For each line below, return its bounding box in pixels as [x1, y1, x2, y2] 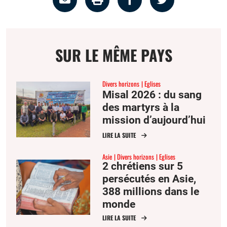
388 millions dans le [102, 185, 199, 198]
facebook [141, 22, 188, 35]
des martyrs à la [102, 101, 179, 113]
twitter [174, 22, 205, 35]
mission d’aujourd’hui [102, 113, 206, 126]
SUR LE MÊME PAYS [55, 43, 172, 66]
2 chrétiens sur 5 [102, 160, 183, 173]
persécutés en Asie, [102, 173, 196, 185]
